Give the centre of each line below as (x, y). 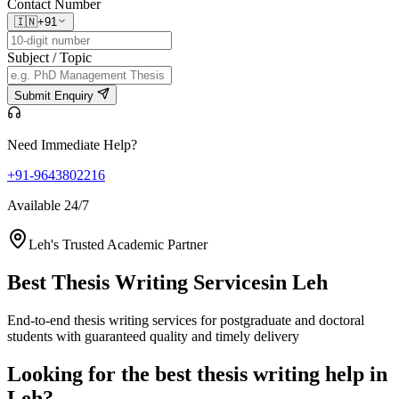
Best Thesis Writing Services (138, 282)
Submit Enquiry (56, 96)
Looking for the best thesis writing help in (197, 374)
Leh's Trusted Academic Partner (118, 245)
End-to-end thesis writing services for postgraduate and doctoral (186, 320)
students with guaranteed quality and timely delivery (153, 336)
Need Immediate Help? (72, 145)
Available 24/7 (48, 206)
